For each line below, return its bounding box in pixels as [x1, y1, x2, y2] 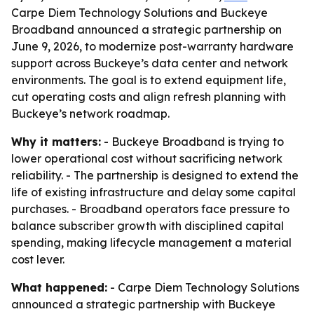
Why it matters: [11, 135, 101, 149]
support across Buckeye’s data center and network [11, 56, 288, 70]
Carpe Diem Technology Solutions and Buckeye [11, 6, 268, 20]
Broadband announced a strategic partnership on [11, 22, 282, 36]
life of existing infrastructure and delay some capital [11, 185, 296, 199]
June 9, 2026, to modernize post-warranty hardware [11, 39, 294, 53]
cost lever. [11, 252, 64, 266]
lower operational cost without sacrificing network [11, 151, 282, 165]
